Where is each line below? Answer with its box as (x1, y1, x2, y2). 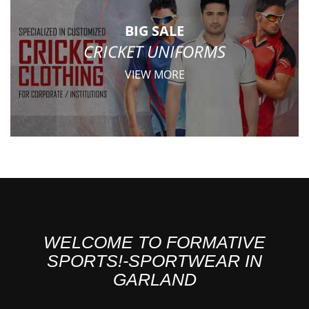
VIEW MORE (124, 66, 185, 82)
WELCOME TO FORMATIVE (43, 232, 266, 252)
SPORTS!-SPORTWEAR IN (47, 251, 262, 271)
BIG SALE (125, 21, 184, 41)
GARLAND (112, 270, 197, 290)
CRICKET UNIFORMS (83, 39, 226, 63)
